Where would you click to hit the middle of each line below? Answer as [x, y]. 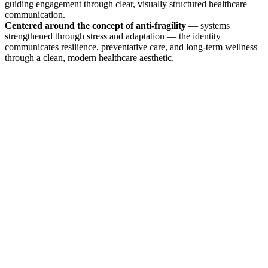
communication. [35, 14]
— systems [208, 25]
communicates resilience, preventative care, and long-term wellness [131, 47]
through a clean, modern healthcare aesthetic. [89, 57]
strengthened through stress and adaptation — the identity [113, 36]
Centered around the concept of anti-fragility [95, 25]
